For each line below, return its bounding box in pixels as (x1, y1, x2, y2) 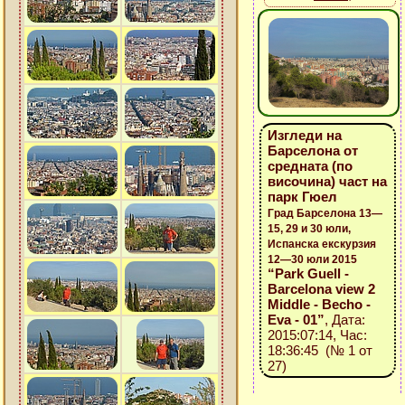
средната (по (267, 158, 353, 174)
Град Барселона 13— (267, 207, 382, 220)
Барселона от (267, 143, 358, 158)
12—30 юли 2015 (267, 253, 357, 266)
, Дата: (324, 312, 365, 327)
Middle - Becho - (267, 297, 371, 312)
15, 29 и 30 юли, (267, 222, 351, 235)
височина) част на (267, 174, 387, 189)
